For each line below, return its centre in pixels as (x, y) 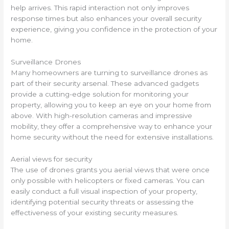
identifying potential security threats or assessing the (102, 202)
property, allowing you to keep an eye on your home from (111, 105)
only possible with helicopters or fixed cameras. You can (108, 180)
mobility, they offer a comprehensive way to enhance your (112, 126)
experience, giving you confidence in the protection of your (114, 29)
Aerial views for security (52, 159)
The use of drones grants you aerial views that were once (110, 169)
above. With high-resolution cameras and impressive (102, 115)
